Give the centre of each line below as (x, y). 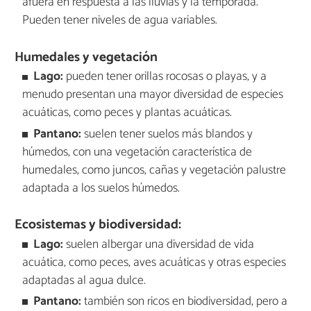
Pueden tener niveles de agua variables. (119, 21)
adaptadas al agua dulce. (84, 280)
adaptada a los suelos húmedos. (101, 188)
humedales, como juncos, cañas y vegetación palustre (154, 170)
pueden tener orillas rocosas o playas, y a (165, 77)
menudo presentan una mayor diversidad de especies (152, 95)
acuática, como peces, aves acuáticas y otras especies (154, 262)
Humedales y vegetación (86, 57)
